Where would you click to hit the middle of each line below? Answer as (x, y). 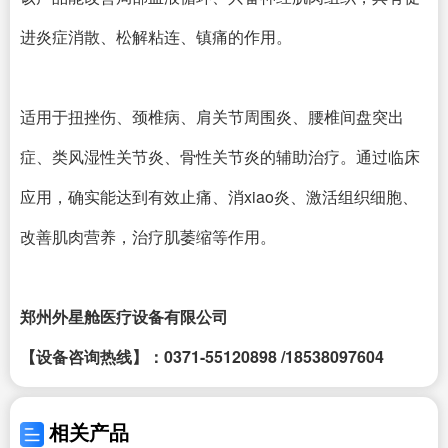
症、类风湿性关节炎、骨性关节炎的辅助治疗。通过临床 (220, 156)
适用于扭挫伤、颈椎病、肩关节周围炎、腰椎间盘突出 (212, 116)
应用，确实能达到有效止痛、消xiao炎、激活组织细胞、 (219, 196)
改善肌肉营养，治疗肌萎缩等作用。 (148, 236)
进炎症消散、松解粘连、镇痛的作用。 (156, 36)
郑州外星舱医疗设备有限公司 (124, 316)
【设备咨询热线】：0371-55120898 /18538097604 (202, 356)
